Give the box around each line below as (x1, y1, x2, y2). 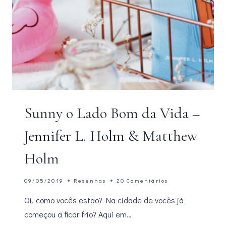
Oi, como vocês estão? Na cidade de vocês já (24, 195, 184, 205)
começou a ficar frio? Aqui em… (24, 209, 132, 219)
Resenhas (74, 177, 106, 184)
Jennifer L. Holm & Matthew (24, 127, 197, 145)
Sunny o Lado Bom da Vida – (24, 104, 200, 123)
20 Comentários (116, 177, 168, 184)
